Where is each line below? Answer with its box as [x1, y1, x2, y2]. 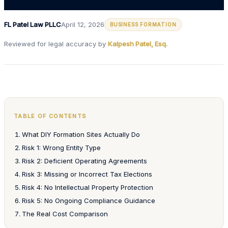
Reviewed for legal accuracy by [4, 39, 106, 48]
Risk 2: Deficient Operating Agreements [22, 156, 147, 165]
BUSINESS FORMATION [110, 21, 177, 27]
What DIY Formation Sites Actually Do [22, 130, 140, 138]
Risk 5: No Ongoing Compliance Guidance [22, 196, 155, 205]
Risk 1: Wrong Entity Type [22, 143, 101, 152]
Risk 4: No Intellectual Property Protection [22, 183, 153, 191]
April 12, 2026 [61, 20, 104, 29]
